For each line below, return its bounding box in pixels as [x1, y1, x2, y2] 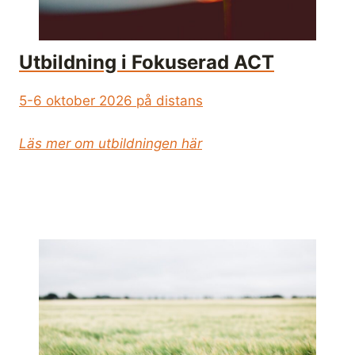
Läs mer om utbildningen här [19, 136, 202, 152]
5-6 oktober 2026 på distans [19, 93, 203, 109]
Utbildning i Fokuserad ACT [19, 51, 274, 74]
